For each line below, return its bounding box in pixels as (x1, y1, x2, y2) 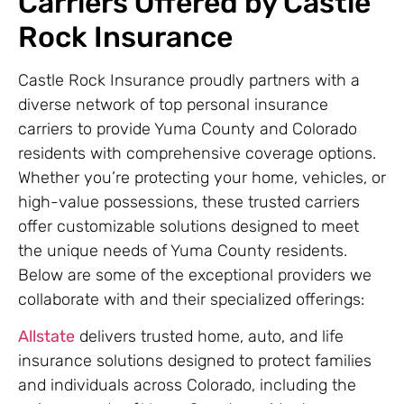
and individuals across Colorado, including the (18, 375, 356, 396)
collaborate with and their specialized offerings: (18, 289, 364, 309)
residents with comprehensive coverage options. (18, 142, 376, 163)
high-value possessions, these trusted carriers (18, 191, 360, 212)
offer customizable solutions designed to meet (18, 216, 359, 236)
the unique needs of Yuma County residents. (18, 240, 347, 261)
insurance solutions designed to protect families (18, 351, 372, 372)
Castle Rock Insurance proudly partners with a (18, 69, 360, 90)
